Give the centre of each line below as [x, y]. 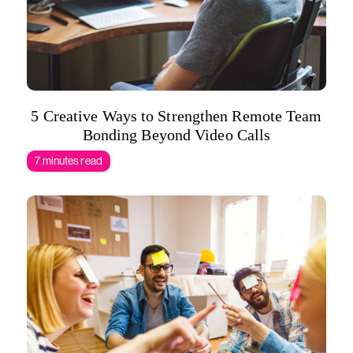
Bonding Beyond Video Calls [176, 135]
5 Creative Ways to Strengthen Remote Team [176, 116]
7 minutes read [69, 161]
